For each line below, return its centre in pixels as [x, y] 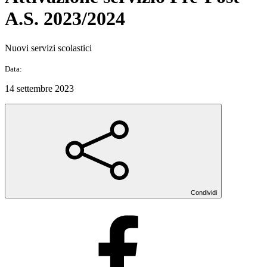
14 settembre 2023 [39, 88]
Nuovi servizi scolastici [48, 48]
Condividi [204, 192]
